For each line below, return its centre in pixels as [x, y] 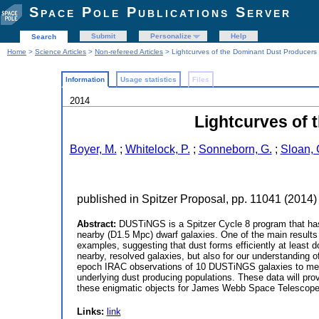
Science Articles [61, 52]
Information [85, 79]
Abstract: [98, 224]
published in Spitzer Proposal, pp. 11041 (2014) [197, 199]
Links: [91, 312]
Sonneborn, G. [235, 149]
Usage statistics [148, 79]
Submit [103, 36]
